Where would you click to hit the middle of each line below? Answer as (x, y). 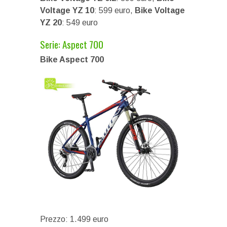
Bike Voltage (160, 10)
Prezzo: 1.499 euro (74, 219)
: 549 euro (80, 22)
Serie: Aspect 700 (72, 44)
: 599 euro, (115, 10)
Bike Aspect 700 (72, 59)
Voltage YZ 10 (67, 10)
